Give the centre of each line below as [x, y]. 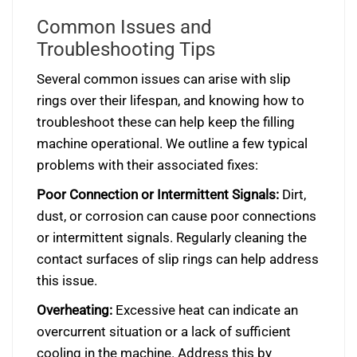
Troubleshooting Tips [126, 49]
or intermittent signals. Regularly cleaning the [172, 237]
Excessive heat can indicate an [205, 310]
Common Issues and [124, 27]
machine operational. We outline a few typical [172, 143]
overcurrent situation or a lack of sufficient [164, 331]
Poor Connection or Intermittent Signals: [158, 194]
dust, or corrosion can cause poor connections [177, 216]
